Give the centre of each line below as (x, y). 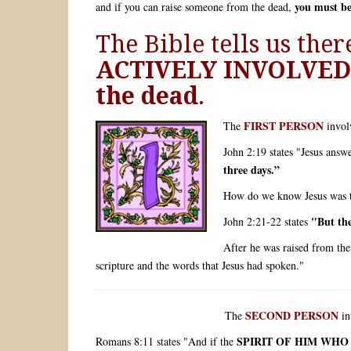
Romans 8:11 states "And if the (166, 342)
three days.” (251, 170)
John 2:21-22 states (267, 222)
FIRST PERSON (284, 126)
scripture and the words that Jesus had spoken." (200, 266)
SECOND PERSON (292, 316)
